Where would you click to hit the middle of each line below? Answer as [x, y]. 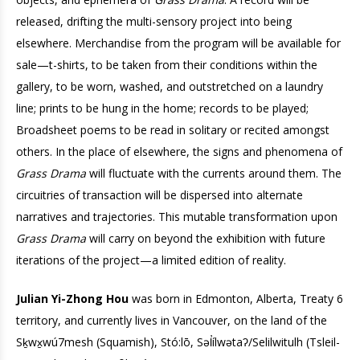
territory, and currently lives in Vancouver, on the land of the [172, 320]
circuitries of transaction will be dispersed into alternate [160, 195]
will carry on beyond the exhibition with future [206, 238]
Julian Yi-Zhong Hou [72, 299]
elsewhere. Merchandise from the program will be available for [178, 43]
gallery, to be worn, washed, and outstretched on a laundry [170, 86]
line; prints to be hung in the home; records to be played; [162, 108]
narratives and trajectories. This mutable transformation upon [177, 217]
